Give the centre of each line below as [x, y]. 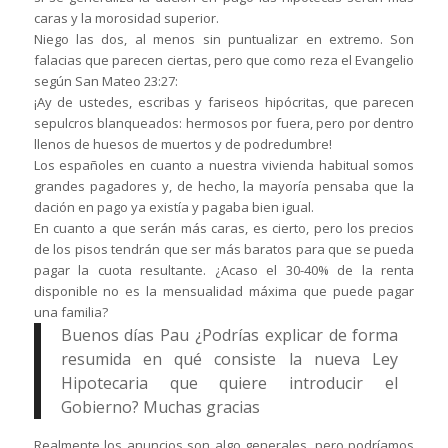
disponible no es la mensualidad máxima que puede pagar [224, 291]
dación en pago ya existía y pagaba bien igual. [173, 207]
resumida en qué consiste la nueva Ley [229, 359]
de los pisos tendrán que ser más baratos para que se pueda [224, 249]
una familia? [70, 312]
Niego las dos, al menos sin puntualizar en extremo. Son [224, 39]
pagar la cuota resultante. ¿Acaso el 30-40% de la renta [224, 270]
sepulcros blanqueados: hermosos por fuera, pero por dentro [224, 123]
